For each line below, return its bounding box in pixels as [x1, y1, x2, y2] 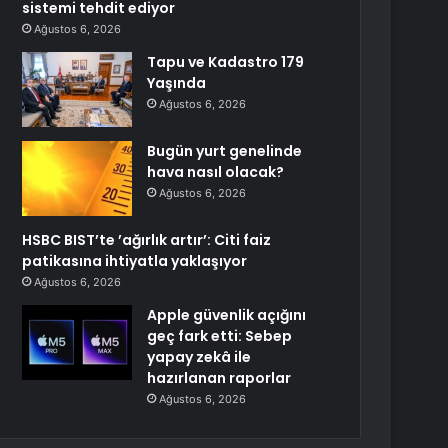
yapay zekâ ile [147, 347, 252, 367]
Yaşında [147, 73, 207, 93]
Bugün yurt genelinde [147, 141, 303, 161]
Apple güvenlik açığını [147, 305, 307, 325]
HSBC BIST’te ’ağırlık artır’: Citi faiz [22, 230, 272, 250]
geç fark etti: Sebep [147, 326, 293, 346]
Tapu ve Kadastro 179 [147, 52, 305, 72]
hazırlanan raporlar [147, 368, 292, 388]
